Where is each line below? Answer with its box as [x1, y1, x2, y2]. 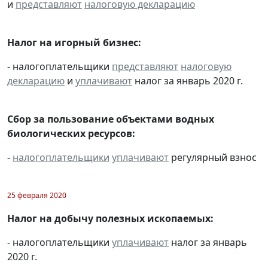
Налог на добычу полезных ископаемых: [7, 211, 214, 225]
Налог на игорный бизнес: [7, 35, 141, 49]
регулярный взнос [169, 150, 257, 164]
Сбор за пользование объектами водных [7, 112, 214, 126]
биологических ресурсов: [7, 126, 135, 140]
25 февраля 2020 [7, 190, 66, 200]
